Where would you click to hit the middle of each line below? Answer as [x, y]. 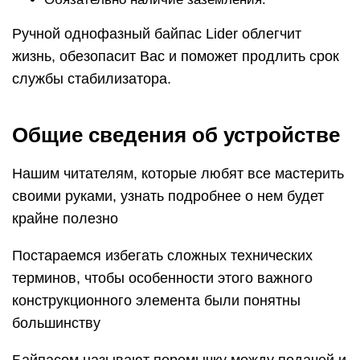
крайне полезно [65, 219]
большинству [56, 323]
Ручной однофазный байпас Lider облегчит [157, 34]
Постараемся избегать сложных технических [162, 256]
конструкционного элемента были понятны [156, 301]
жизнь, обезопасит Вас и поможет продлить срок [176, 57]
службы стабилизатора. [92, 79]
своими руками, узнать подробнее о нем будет [168, 196]
